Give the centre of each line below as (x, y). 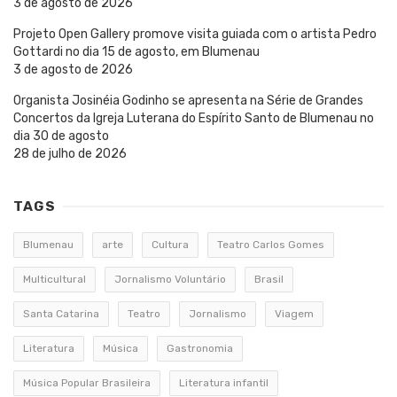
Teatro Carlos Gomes (271, 244)
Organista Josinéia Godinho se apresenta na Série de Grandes (188, 100)
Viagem (294, 313)
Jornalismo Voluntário (170, 279)
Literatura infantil (224, 382)
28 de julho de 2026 (70, 153)
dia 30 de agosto (61, 136)
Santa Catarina (61, 313)
